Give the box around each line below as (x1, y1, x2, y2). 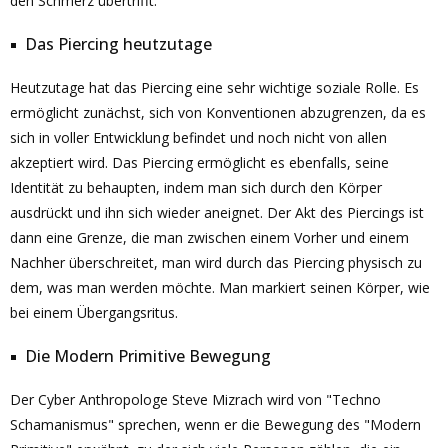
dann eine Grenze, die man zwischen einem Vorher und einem (10, 228, 409, 247)
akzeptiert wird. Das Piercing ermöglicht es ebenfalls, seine (10, 153, 389, 172)
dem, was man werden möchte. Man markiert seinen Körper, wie (10, 278, 430, 297)
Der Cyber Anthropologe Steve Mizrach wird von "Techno (10, 390, 381, 409)
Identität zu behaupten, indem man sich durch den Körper (10, 178, 382, 197)
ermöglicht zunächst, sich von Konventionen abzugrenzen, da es (10, 103, 426, 122)
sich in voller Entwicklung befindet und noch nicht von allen (10, 128, 387, 147)
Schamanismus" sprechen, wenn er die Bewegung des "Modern (10, 415, 421, 434)
